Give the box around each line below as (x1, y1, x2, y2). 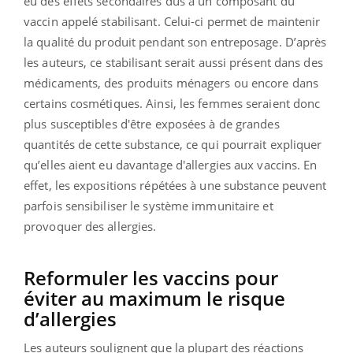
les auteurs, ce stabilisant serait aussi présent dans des (24, 54, 323, 70)
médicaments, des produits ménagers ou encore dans (24, 74, 318, 91)
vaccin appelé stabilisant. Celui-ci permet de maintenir (24, 13, 321, 29)
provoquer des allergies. (24, 217, 157, 234)
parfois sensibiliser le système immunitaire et (24, 197, 273, 214)
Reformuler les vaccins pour (24, 264, 278, 291)
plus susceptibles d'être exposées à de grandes (24, 115, 280, 132)
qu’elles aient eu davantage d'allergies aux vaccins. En (24, 156, 318, 173)
